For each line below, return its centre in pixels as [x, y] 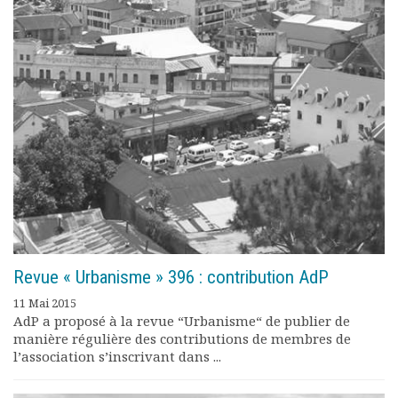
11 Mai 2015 [45, 303]
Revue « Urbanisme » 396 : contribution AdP [171, 277]
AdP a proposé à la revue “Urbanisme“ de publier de [182, 321]
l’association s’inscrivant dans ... [117, 356]
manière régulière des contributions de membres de [182, 338]
